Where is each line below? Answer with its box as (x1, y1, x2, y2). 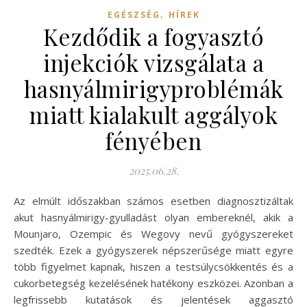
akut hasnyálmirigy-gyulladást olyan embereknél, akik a (14, 210, 293, 224)
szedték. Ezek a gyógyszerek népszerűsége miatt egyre (14, 243, 293, 257)
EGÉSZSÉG (107, 8, 160, 21)
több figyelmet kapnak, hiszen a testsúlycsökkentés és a (14, 259, 293, 273)
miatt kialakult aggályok (29, 99, 278, 130)
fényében (106, 125, 201, 156)
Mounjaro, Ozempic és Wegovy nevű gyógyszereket (14, 226, 293, 241)
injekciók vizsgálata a (43, 47, 264, 77)
